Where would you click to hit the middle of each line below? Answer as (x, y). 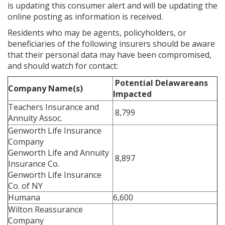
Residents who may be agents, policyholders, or (97, 33)
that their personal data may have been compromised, (109, 55)
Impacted (132, 94)
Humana (24, 197)
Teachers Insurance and (53, 107)
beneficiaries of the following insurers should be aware (111, 44)
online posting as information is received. (85, 17)
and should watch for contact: (63, 66)
